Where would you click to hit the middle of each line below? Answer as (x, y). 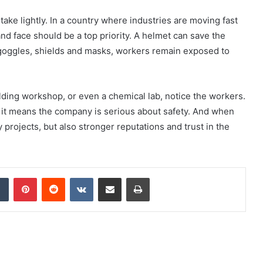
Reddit (76, 178)
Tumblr (21, 178)
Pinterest (53, 178)
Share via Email (130, 178)
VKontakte (112, 178)
